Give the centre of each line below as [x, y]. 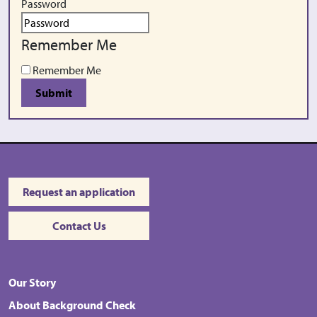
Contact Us [79, 226]
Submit [54, 93]
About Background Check [72, 305]
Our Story [32, 282]
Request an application [79, 192]
